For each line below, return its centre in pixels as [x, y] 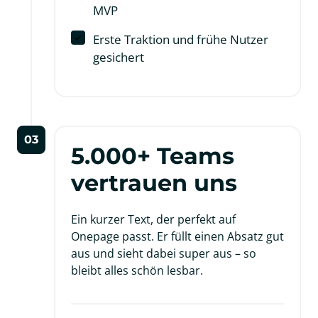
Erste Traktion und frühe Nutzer [180, 40]
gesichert [118, 57]
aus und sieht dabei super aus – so [164, 254]
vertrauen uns [154, 183]
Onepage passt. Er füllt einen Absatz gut [177, 237]
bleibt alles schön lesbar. [137, 271]
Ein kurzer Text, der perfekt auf [153, 220]
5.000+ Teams [153, 156]
